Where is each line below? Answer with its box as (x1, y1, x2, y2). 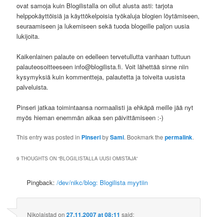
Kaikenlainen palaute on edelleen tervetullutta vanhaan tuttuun (16, 52, 191, 62)
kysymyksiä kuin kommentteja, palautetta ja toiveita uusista (16, 72, 186, 82)
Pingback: (27, 177, 57, 187)
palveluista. (16, 82, 49, 92)
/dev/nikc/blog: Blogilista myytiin (57, 177, 148, 187)
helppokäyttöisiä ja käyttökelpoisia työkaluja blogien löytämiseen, (16, 11, 200, 21)
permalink (165, 133, 193, 142)
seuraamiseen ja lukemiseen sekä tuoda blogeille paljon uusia (16, 21, 190, 31)
